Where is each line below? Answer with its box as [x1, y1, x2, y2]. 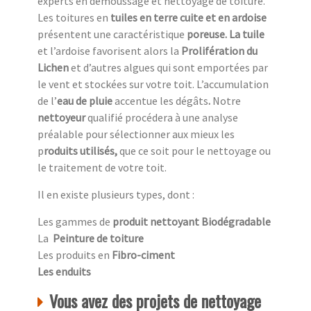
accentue [115, 93, 158, 108]
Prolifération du [181, 43, 258, 58]
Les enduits [37, 264, 91, 278]
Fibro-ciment [112, 247, 179, 262]
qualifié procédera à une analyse [87, 110, 238, 124]
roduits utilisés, [44, 143, 117, 158]
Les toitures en [37, 10, 110, 24]
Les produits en [37, 247, 112, 262]
